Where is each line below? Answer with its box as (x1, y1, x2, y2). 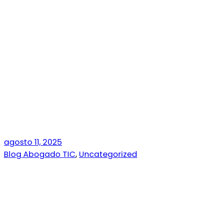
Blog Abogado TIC (4, 149, 76, 160)
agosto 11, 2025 (4, 137, 62, 148)
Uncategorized (79, 149, 137, 160)
